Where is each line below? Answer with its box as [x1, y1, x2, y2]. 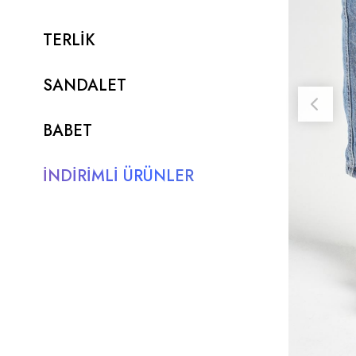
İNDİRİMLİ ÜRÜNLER [42, 164, 194, 188]
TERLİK [42, 29, 95, 52]
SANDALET [42, 74, 126, 97]
